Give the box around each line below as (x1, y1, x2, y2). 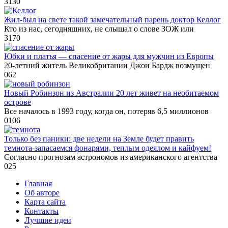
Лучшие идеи (24, 215, 71, 224)
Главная (24, 179, 52, 188)
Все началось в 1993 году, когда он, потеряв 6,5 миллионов (4, 106, 209, 116)
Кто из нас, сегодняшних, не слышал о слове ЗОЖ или (4, 24, 194, 33)
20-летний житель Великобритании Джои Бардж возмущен (4, 61, 210, 70)
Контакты (24, 206, 59, 215)
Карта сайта (24, 197, 66, 206)
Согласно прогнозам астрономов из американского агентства (4, 152, 217, 161)
